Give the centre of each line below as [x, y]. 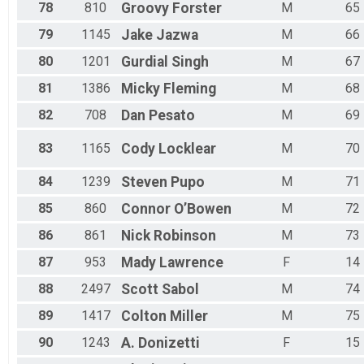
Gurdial [145, 62]
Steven [144, 182]
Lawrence [191, 263]
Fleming [190, 89]
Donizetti [169, 343]
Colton [144, 316]
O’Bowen [203, 209]
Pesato [172, 116]
